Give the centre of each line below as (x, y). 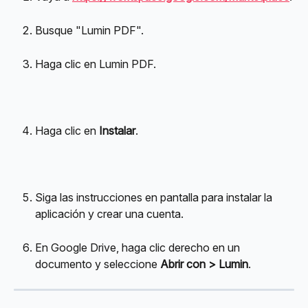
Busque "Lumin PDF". (89, 30)
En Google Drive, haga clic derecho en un (139, 247)
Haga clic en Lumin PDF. (96, 64)
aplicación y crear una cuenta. (109, 214)
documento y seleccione (98, 264)
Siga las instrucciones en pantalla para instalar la (155, 198)
